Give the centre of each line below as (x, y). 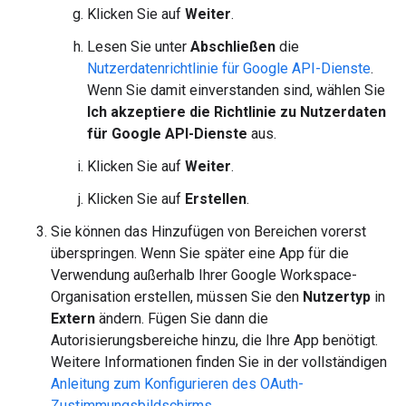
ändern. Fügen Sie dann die (182, 319)
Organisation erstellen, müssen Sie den (177, 297)
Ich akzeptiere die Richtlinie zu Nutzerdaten (237, 112)
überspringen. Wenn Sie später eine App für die (200, 253)
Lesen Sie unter (139, 47)
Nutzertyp (337, 297)
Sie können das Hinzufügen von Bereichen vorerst (208, 232)
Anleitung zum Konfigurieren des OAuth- (177, 384)
